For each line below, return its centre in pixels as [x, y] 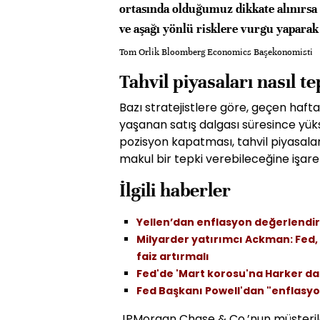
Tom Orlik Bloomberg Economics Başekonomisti [216, 52]
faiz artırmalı [173, 257]
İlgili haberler [175, 191]
